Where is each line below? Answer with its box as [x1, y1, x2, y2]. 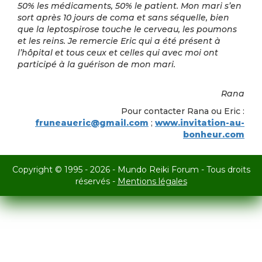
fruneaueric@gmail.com [35, 118, 149, 128]
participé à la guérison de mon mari [18, 59, 174, 70]
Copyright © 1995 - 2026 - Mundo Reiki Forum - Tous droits [12, 164, 250, 175]
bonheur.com [183, 129, 244, 140]
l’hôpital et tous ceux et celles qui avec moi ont [18, 47, 218, 58]
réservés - [75, 176, 118, 187]
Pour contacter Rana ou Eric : [121, 106, 244, 116]
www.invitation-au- [155, 118, 244, 128]
